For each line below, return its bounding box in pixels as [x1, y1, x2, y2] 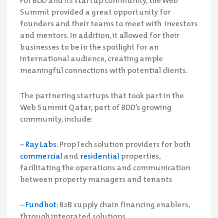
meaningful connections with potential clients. [20, 63, 188, 76]
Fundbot [25, 198, 57, 211]
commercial [20, 149, 63, 162]
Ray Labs [25, 137, 57, 150]
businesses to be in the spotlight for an [20, 40, 159, 53]
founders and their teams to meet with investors [20, 17, 198, 30]
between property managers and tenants [20, 172, 173, 185]
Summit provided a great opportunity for [20, 5, 171, 18]
